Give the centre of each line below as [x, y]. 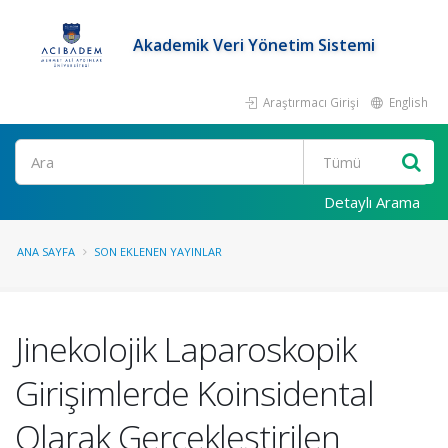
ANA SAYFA [46, 251]
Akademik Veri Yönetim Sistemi [254, 45]
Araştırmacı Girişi [309, 102]
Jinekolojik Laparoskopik [185, 349]
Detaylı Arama [372, 202]
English [407, 102]
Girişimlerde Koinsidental [194, 393]
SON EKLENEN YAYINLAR [158, 251]
